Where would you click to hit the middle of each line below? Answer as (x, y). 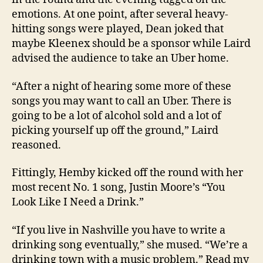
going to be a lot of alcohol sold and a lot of (117, 116)
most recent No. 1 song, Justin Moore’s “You (118, 188)
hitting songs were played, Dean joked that (118, 29)
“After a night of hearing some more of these (122, 86)
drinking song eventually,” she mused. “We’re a (130, 245)
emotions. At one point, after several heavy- (120, 15)
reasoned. (36, 145)
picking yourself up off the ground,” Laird (115, 130)
